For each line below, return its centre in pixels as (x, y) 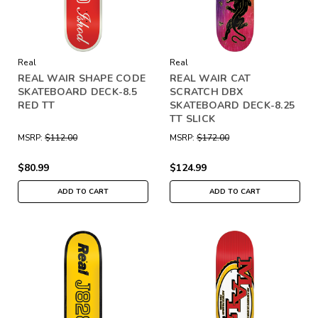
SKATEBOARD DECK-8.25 (232, 105)
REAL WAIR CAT (210, 78)
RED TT (37, 105)
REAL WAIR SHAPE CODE (82, 78)
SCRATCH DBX (206, 92)
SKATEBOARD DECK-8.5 (77, 92)
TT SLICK (192, 119)
